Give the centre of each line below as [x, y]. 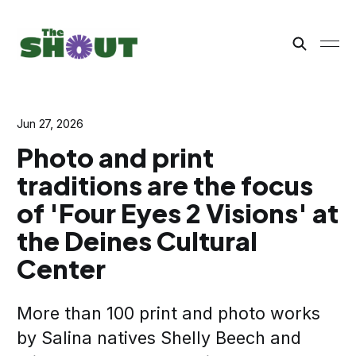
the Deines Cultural [137, 240]
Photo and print [115, 157]
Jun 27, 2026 [50, 124]
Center [61, 268]
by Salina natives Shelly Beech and [159, 338]
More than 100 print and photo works [168, 313]
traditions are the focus [164, 185]
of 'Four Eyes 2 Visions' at [177, 213]
